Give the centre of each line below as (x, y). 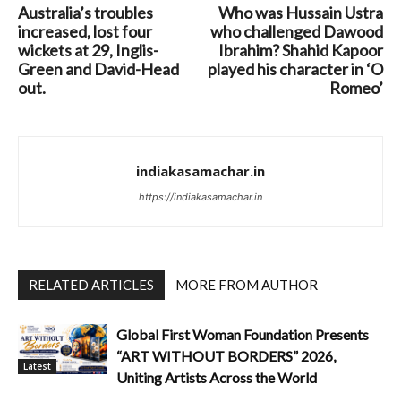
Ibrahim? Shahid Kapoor (301, 50)
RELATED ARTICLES (91, 285)
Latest (37, 367)
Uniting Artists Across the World (217, 377)
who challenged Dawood (297, 31)
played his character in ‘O (295, 69)
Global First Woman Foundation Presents (243, 334)
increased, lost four (85, 31)
